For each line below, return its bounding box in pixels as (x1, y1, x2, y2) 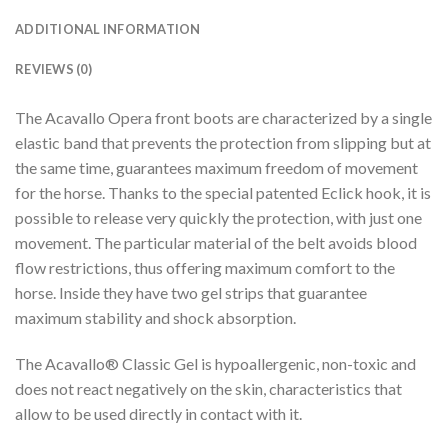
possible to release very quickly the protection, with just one (15, 208, 422, 228)
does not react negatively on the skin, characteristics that (15, 379, 402, 398)
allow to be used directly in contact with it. (15, 404, 302, 423)
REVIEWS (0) (15, 61, 92, 78)
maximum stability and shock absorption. (15, 308, 296, 328)
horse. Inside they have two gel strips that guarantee (15, 283, 367, 303)
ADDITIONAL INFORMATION (15, 21, 201, 38)
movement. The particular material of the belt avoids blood (15, 233, 417, 253)
